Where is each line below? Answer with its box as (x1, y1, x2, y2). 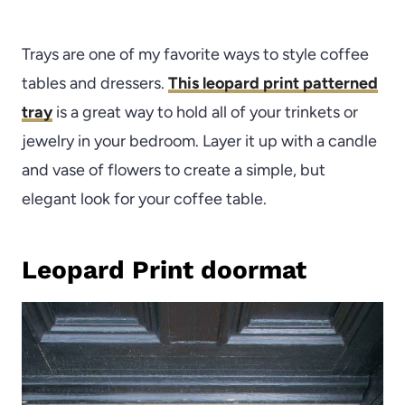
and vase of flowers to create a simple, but (22, 160, 325, 181)
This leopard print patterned (168, 73, 378, 94)
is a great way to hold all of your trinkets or (52, 102, 358, 123)
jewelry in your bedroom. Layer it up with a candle (22, 131, 377, 152)
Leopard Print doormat (22, 255, 306, 286)
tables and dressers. (22, 73, 168, 94)
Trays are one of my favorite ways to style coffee (22, 44, 369, 65)
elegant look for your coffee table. (22, 189, 267, 210)
